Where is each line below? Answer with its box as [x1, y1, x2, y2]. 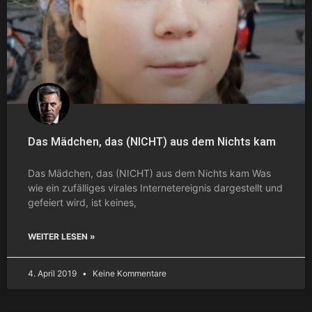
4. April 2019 [28, 267, 79, 279]
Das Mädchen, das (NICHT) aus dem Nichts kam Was [28, 166, 271, 179]
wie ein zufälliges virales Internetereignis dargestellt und [28, 181, 283, 194]
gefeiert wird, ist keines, [28, 196, 136, 208]
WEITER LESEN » [28, 231, 95, 242]
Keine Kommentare [91, 267, 166, 279]
